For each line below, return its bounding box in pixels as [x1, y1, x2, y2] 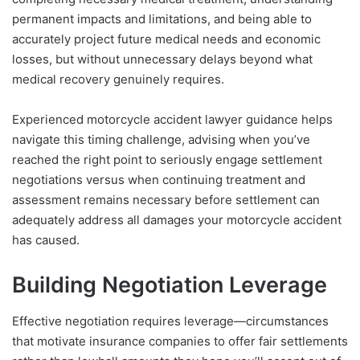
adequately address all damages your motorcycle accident [12, 212, 342, 228]
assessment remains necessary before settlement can [12, 192, 320, 208]
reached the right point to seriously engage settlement [12, 152, 322, 168]
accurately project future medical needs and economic [12, 31, 321, 47]
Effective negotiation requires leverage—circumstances [12, 313, 329, 329]
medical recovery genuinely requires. [12, 72, 224, 88]
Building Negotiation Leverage [12, 272, 327, 299]
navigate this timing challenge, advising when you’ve [12, 132, 310, 148]
